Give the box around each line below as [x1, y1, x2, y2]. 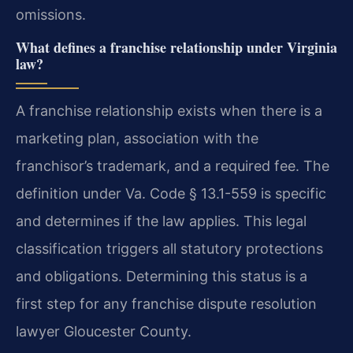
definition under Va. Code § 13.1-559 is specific [16, 185, 326, 203]
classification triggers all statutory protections [16, 240, 323, 258]
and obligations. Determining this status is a [16, 268, 307, 285]
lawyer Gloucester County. [16, 323, 191, 340]
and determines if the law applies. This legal [16, 213, 307, 230]
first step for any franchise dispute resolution [16, 295, 317, 313]
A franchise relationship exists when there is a [16, 102, 322, 120]
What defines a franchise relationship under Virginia [16, 37, 337, 58]
